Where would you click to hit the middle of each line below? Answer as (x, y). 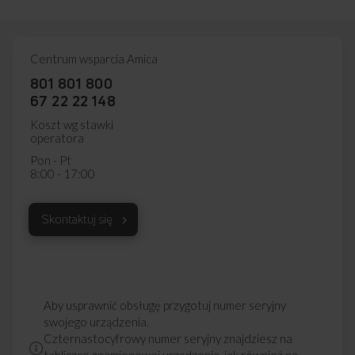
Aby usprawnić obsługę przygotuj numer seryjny (165, 305)
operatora (57, 137)
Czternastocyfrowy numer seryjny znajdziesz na (168, 338)
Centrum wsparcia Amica (94, 58)
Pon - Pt (51, 160)
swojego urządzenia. (96, 321)
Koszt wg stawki (72, 124)
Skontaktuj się (77, 219)
